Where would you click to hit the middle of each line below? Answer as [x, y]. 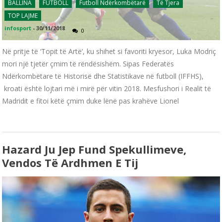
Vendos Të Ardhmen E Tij [70, 163]
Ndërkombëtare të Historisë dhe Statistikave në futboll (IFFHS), [103, 76]
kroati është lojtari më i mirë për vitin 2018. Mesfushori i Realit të [107, 89]
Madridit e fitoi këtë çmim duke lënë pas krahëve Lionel [91, 101]
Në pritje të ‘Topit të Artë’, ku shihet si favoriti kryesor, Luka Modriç [109, 52]
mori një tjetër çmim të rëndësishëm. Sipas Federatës [88, 64]
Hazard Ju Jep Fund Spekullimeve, [94, 149]
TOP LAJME [23, 16]
